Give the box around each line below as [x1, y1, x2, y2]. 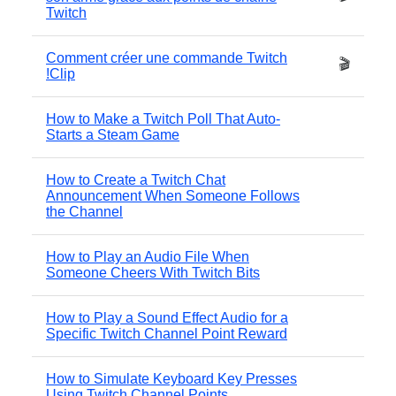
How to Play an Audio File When [46, 248, 249, 264]
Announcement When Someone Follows [46, 187, 300, 203]
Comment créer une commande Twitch [46, 49, 287, 65]
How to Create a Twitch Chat [46, 171, 225, 187]
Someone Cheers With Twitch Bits [46, 264, 260, 280]
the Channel [46, 203, 123, 219]
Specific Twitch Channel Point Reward [46, 325, 287, 341]
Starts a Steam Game [46, 126, 179, 142]
